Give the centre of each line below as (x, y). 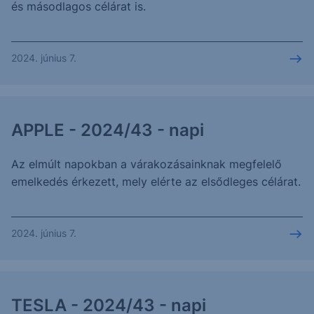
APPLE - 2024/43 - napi (108, 130)
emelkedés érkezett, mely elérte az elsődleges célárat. (156, 182)
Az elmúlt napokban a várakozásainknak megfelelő (146, 164)
